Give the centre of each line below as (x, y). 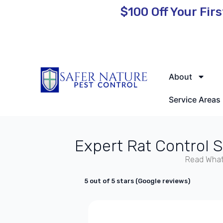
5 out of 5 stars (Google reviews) (138, 181)
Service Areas (195, 100)
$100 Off (144, 12)
